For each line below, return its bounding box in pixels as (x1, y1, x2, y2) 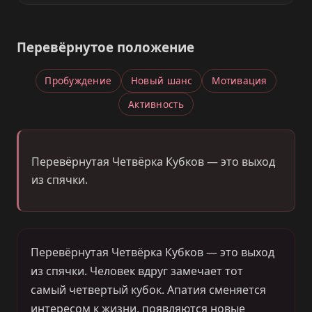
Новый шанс (130, 74, 193, 88)
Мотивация (212, 74, 267, 88)
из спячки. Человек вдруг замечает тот (31, 263, 244, 279)
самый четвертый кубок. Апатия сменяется (31, 281, 267, 297)
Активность (128, 97, 184, 111)
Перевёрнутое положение (17, 38, 194, 56)
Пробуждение (45, 74, 112, 88)
